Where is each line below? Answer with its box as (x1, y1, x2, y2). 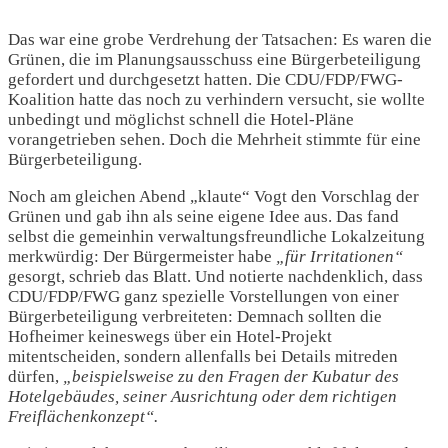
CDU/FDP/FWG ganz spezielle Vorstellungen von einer (8, 287, 399, 306)
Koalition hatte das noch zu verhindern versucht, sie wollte (8, 90, 425, 109)
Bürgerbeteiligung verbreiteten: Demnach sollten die (8, 307, 382, 326)
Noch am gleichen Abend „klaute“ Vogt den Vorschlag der (8, 187, 419, 206)
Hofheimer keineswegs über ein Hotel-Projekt (8, 327, 332, 346)
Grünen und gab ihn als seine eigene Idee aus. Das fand (8, 207, 399, 226)
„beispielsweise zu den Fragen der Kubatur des (63, 367, 399, 386)
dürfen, (8, 367, 63, 386)
